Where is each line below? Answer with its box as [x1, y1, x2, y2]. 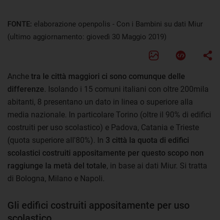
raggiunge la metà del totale [7, 161, 107, 170]
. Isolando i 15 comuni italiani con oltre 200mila [44, 84, 209, 94]
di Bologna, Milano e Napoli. [7, 173, 105, 183]
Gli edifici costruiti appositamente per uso [7, 199, 190, 211]
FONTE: [7, 19, 34, 28]
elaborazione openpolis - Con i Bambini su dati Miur [34, 19, 203, 28]
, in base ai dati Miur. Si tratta [107, 161, 207, 170]
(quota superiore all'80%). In [7, 135, 106, 145]
